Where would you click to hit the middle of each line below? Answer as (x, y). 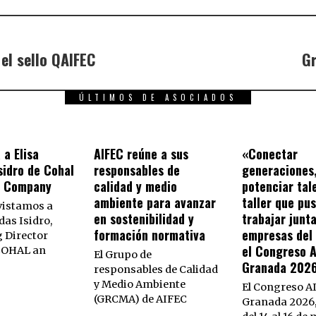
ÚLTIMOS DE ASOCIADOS (158, 98)
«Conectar (269, 154)
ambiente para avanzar (155, 203)
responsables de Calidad (156, 270)
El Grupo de (123, 255)
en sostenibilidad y (144, 219)
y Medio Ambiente (140, 285)
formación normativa (150, 235)
